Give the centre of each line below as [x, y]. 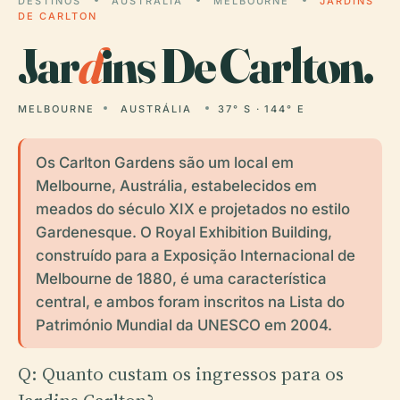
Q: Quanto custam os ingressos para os [181, 373]
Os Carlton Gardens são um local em [164, 162]
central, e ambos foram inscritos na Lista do [190, 301]
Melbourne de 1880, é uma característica [181, 278]
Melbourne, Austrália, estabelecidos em [176, 185]
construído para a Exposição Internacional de [195, 255]
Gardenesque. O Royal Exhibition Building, [183, 232]
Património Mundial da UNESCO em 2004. [183, 325]
